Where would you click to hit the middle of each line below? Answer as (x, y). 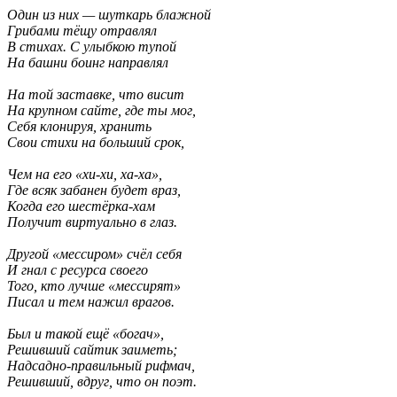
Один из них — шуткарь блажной (109, 15)
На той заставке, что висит (96, 95)
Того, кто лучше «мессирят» (94, 286)
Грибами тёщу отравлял (82, 31)
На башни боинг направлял (88, 63)
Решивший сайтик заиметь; (92, 350)
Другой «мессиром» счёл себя (94, 254)
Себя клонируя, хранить (79, 127)
